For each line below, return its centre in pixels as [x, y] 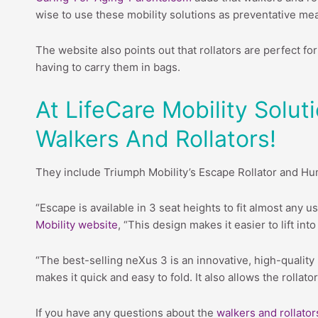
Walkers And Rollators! [156, 138]
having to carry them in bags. [108, 67]
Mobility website [77, 224]
